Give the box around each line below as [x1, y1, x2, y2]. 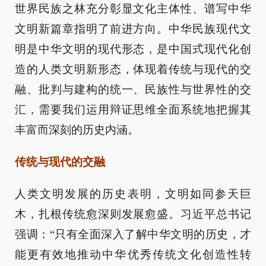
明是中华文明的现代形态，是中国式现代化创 [15, 43, 251, 55]
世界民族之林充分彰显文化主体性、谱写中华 [15, 2, 251, 15]
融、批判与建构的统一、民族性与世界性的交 [15, 83, 251, 96]
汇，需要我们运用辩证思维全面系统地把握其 [15, 103, 251, 116]
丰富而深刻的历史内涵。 [15, 123, 139, 136]
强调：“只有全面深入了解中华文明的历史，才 [15, 228, 251, 240]
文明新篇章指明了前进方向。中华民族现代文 [15, 23, 251, 35]
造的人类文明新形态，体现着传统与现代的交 [15, 63, 251, 75]
